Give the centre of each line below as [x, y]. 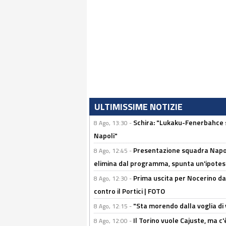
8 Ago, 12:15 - [114, 206]
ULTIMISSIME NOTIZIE [138, 107]
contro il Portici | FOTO [129, 191]
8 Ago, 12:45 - [114, 151]
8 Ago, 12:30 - [114, 178]
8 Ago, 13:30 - [114, 123]
